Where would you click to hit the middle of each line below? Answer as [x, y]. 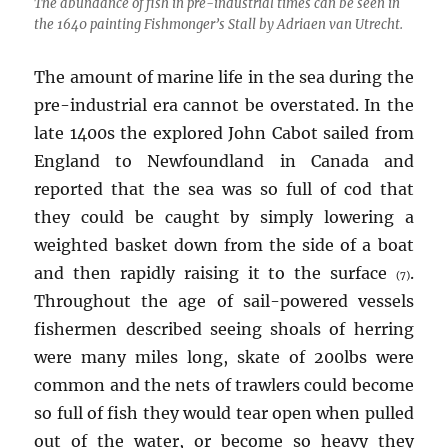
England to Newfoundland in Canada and [224, 160]
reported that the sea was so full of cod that [224, 188]
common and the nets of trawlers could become [224, 384]
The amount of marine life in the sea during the [224, 76]
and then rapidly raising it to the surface [215, 272]
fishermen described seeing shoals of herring [224, 328]
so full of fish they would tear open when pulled [224, 412]
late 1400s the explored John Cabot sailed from [224, 132]
